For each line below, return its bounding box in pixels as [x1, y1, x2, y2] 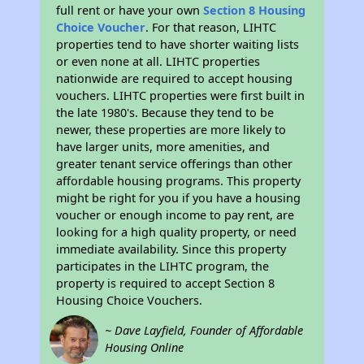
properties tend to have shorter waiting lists [56, 37, 300, 52]
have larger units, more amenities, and [56, 139, 271, 154]
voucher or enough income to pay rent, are [56, 207, 295, 223]
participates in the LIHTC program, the [56, 258, 270, 274]
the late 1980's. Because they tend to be [56, 105, 275, 120]
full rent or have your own [56, 2, 204, 18]
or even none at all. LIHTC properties [56, 54, 261, 69]
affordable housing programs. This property [56, 173, 301, 188]
